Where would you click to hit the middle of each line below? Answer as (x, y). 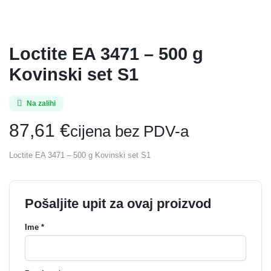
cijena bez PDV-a (129, 131)
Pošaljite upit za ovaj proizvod (118, 204)
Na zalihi (41, 103)
